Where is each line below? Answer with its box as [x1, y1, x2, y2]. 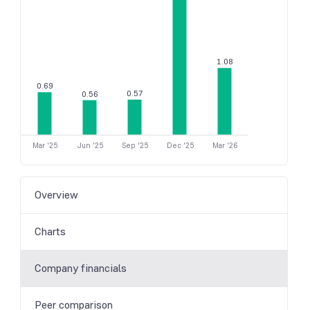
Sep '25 [122, 140, 149, 152]
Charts [35, 224, 66, 239]
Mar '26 [212, 140, 238, 152]
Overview [35, 188, 79, 203]
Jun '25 [77, 140, 103, 152]
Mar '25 [33, 140, 58, 152]
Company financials [35, 261, 127, 276]
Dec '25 [166, 140, 194, 152]
